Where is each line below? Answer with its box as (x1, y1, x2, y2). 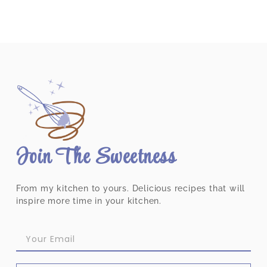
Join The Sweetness (15, 140, 176, 175)
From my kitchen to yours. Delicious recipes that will (15, 183, 246, 193)
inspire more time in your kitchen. (15, 195, 162, 206)
